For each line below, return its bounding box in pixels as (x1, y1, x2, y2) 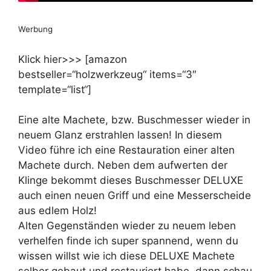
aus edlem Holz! (18, 204, 97, 217)
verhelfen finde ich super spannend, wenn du (18, 235, 238, 247)
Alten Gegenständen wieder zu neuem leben (18, 220, 236, 232)
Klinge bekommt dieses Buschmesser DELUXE (18, 174, 243, 187)
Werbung (18, 24, 53, 34)
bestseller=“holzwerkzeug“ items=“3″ (18, 68, 197, 80)
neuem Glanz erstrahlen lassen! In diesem (18, 129, 222, 142)
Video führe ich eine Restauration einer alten (18, 144, 235, 157)
